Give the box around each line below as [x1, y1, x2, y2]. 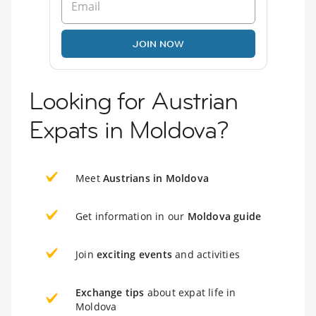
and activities [172, 247, 240, 261]
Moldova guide [187, 209, 262, 223]
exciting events [97, 247, 172, 261]
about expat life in [144, 285, 236, 299]
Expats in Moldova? [29, 114, 229, 145]
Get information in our [75, 209, 188, 223]
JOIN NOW [132, 37, 184, 50]
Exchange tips [75, 285, 145, 299]
